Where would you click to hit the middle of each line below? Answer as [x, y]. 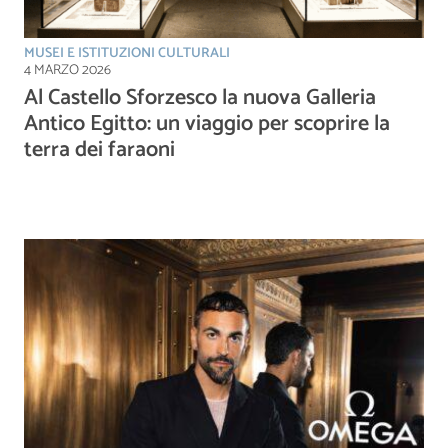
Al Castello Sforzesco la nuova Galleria [200, 97]
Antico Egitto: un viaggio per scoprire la [207, 123]
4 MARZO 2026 [67, 70]
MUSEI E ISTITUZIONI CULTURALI [127, 53]
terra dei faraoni [99, 149]
